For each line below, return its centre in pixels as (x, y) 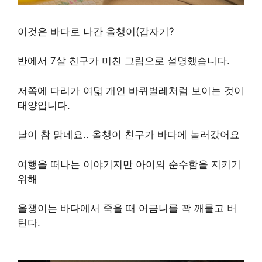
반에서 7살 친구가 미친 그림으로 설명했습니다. (124, 61)
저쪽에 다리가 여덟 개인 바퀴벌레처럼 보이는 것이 (131, 90)
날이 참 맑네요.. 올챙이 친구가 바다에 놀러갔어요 (129, 135)
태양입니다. (44, 105)
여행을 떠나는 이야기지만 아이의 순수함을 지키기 (129, 164)
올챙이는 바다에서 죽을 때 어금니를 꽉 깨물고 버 (127, 208)
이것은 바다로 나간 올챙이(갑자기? (96, 31)
